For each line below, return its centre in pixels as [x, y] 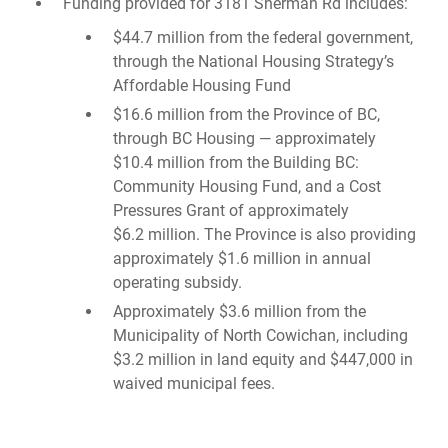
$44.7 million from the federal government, [262, 37]
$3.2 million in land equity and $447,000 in [262, 359]
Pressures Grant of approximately [230, 210]
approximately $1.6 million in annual [241, 258]
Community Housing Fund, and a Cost [246, 186]
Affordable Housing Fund [201, 85]
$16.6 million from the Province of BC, [246, 114]
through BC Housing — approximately [244, 138]
